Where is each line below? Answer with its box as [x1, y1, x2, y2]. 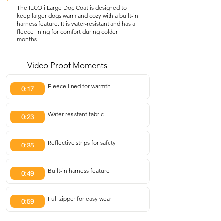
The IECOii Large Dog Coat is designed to [17, 4, 127, 11]
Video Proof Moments [27, 60, 107, 70]
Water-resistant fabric [47, 110, 104, 118]
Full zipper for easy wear [47, 195, 111, 202]
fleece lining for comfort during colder [17, 28, 118, 35]
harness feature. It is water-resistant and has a [17, 20, 135, 27]
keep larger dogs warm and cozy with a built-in [17, 12, 138, 19]
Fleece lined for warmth [47, 82, 110, 90]
